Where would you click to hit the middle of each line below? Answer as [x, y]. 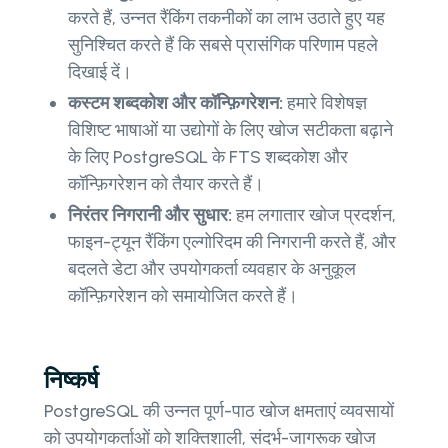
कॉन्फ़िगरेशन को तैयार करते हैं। [166, 184]
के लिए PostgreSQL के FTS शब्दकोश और [208, 157]
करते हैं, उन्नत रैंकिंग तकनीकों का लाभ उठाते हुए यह [226, 18]
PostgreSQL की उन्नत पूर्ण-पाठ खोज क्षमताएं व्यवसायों [219, 411]
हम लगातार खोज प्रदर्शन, [314, 215]
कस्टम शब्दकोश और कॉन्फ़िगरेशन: [177, 103]
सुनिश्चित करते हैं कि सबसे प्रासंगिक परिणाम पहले [223, 45]
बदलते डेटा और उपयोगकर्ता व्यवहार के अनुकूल [212, 269]
